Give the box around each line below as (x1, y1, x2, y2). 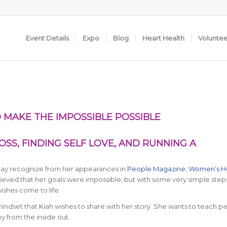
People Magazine (127, 165, 185, 173)
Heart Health (142, 34, 185, 42)
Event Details (26, 34, 69, 42)
